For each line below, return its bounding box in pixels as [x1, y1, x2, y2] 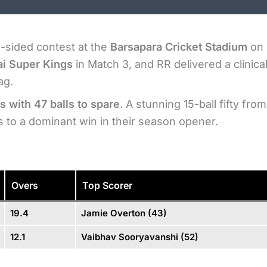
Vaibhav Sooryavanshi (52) [80, 231, 198, 243]
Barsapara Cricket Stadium [110, 40, 247, 53]
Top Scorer [82, 179, 132, 191]
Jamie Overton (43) [80, 207, 167, 219]
